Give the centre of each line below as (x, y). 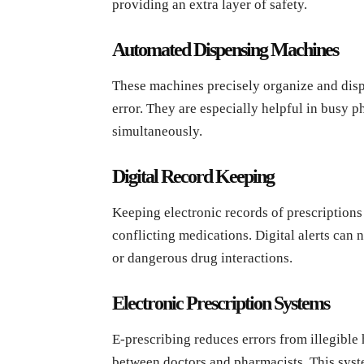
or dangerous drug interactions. (202, 258)
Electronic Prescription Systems (221, 303)
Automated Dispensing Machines (225, 49)
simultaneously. (157, 131)
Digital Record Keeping (193, 176)
